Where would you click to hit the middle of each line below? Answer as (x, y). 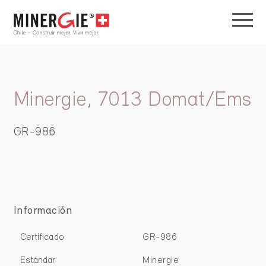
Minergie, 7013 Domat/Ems (133, 101)
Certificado (42, 238)
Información (42, 211)
